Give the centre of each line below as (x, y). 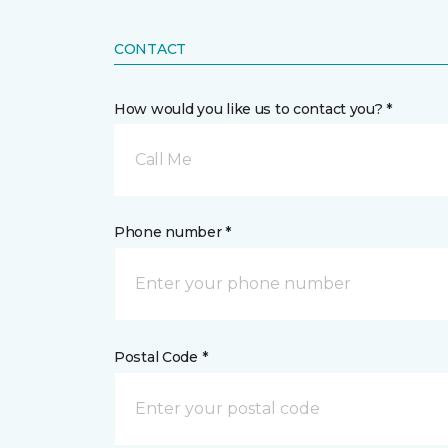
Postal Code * (161, 357)
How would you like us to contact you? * (253, 109)
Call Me (163, 159)
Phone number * (173, 232)
